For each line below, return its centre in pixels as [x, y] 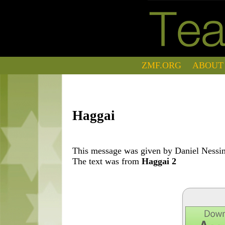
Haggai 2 [159, 161]
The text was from [107, 161]
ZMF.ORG [162, 65]
